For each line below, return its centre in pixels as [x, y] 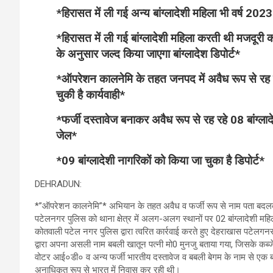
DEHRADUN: [58, 184]
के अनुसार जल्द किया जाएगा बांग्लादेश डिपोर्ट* [148, 54]
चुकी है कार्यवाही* [90, 95]
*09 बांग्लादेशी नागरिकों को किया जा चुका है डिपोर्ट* [160, 161]
